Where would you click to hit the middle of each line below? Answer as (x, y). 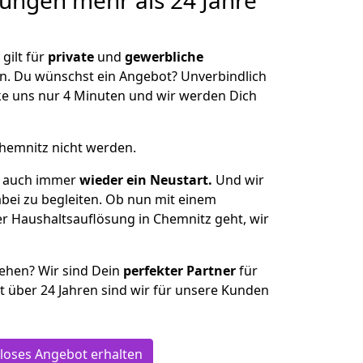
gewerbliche (164, 57)
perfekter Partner (179, 271)
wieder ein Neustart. (146, 180)
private (71, 57)
